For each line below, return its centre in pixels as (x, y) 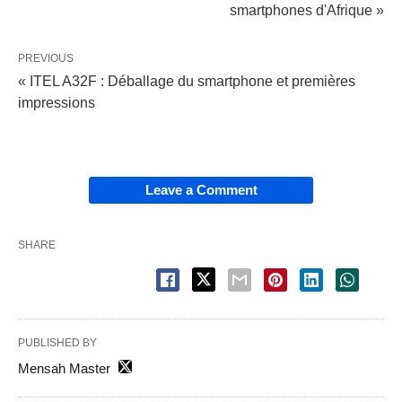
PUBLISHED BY (57, 342)
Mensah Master (64, 368)
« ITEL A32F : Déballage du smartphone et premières (187, 81)
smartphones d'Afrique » (307, 10)
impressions (57, 102)
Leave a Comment (201, 189)
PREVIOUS (46, 58)
